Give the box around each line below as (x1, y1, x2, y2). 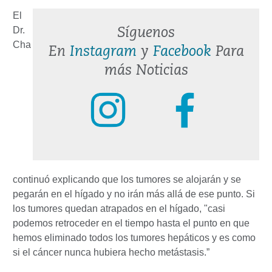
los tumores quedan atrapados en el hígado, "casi (13, 203, 225, 214)
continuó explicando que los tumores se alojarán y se (13, 174, 241, 185)
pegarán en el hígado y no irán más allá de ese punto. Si (13, 188, 255, 199)
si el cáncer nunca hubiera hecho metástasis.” (13, 246, 209, 257)
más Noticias (104, 63, 188, 78)
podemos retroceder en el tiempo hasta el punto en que (13, 217, 250, 228)
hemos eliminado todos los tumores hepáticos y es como (13, 232, 256, 243)
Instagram (69, 44, 137, 59)
